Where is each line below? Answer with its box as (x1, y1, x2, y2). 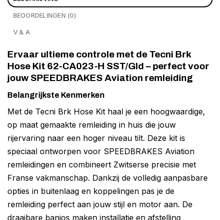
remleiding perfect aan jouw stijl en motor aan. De (7, 199, 192, 209)
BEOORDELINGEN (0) (13, 11, 76, 19)
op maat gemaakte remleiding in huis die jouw (7, 119, 176, 130)
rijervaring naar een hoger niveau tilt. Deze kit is (7, 133, 185, 143)
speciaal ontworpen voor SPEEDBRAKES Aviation (7, 146, 194, 156)
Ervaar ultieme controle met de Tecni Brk (7, 49, 191, 59)
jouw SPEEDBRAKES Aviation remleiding (7, 72, 193, 83)
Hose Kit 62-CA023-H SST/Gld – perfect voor (7, 60, 209, 71)
